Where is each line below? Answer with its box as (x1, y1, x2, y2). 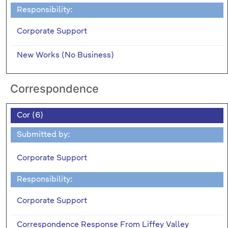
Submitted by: (17, 130, 70, 138)
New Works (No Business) (17, 51, 114, 59)
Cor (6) (17, 111, 43, 119)
